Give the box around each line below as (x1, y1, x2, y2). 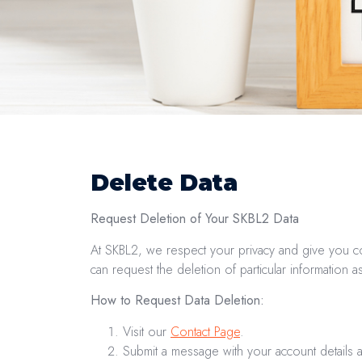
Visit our (123, 322, 170, 341)
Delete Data (90, 169, 238, 197)
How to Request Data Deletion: (90, 291, 264, 310)
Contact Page (170, 322, 240, 341)
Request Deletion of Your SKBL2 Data (90, 209, 299, 229)
